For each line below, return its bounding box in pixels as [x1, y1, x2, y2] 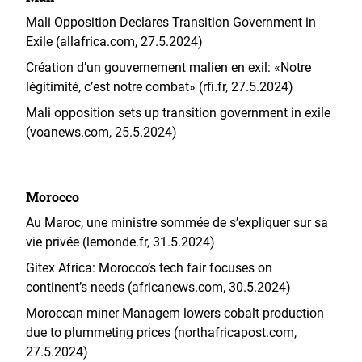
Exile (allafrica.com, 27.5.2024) [26, 34, 203, 49]
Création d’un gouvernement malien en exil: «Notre [26, 60, 311, 75]
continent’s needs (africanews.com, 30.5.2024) [26, 280, 291, 295]
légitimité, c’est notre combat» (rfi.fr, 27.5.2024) [26, 79, 293, 95]
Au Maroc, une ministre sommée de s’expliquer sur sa [26, 215, 328, 230]
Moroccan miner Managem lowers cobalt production [26, 305, 324, 321]
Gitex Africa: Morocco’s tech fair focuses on [26, 260, 272, 276]
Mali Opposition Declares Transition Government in [26, 15, 316, 30]
